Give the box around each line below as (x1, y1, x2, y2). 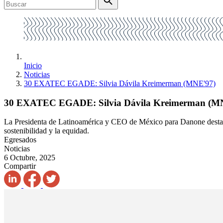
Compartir (4, 162, 36, 171)
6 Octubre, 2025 (4, 153, 55, 162)
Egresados (4, 135, 36, 144)
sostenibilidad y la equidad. (4, 126, 89, 135)
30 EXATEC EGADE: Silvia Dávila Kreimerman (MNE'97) (24, 79, 216, 88)
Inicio (24, 61, 42, 70)
